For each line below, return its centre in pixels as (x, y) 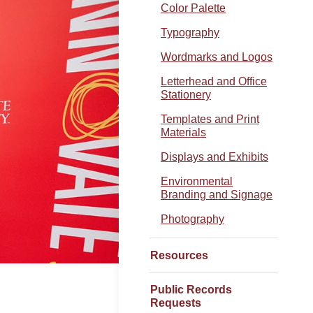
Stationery (186, 95)
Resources (179, 255)
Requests (176, 303)
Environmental (197, 181)
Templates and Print (210, 119)
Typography (190, 32)
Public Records (191, 290)
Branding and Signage (217, 195)
